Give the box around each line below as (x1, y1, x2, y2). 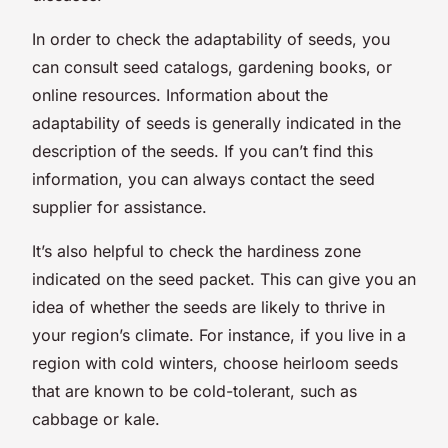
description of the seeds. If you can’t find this (32, 140, 373, 161)
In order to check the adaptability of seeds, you (32, 28, 390, 49)
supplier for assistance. (32, 196, 207, 217)
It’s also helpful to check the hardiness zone (32, 240, 361, 261)
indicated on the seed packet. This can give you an (32, 268, 416, 289)
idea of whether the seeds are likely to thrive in (32, 296, 385, 317)
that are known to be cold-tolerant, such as (32, 380, 357, 401)
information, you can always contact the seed (32, 168, 375, 189)
